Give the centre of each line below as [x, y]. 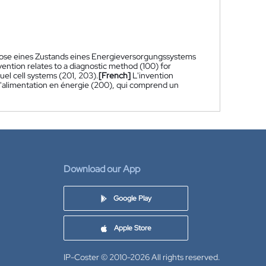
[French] [115, 75]
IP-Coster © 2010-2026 [107, 257]
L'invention [153, 75]
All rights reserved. [186, 257]
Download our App [102, 169]
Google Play [132, 198]
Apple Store [133, 228]
